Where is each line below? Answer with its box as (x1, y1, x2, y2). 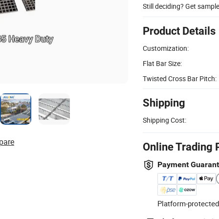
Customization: (143, 43, 189, 53)
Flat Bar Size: (143, 58, 182, 68)
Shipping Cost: (143, 115, 186, 125)
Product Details (143, 24, 216, 37)
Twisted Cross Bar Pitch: (143, 73, 217, 83)
